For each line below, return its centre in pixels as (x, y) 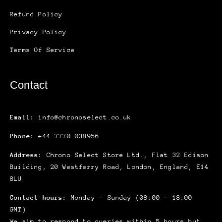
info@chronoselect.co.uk (83, 117)
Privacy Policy (38, 32)
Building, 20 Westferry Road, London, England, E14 (110, 167)
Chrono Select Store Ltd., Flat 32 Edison (126, 155)
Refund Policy (36, 14)
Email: (22, 117)
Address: (26, 155)
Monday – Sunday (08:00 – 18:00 (130, 197)
